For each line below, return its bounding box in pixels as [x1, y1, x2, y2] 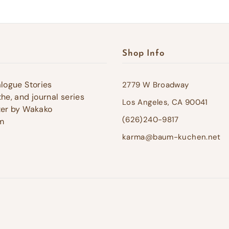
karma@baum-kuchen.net [122, 131, 221, 142]
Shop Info [122, 49, 165, 58]
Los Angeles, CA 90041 [122, 97, 208, 107]
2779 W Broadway [122, 79, 189, 90]
